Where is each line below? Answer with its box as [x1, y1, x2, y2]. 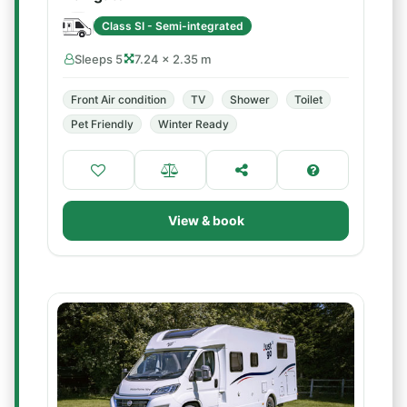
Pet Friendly [71, 117, 134, 131]
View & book [167, 213, 244, 228]
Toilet [294, 93, 323, 106]
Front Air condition [71, 93, 166, 106]
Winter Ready [158, 117, 229, 131]
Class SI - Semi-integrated [102, 18, 243, 33]
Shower [230, 93, 270, 106]
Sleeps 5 [74, 52, 123, 66]
